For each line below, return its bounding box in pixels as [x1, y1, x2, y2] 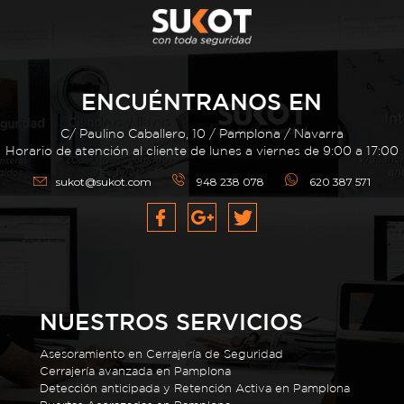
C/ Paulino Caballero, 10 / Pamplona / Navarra [60, 126, 344, 142]
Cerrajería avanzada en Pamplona [40, 364, 232, 379]
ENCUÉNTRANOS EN [81, 88, 323, 115]
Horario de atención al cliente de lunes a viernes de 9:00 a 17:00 [5, 143, 399, 159]
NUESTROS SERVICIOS [40, 308, 304, 335]
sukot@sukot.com [55, 175, 151, 189]
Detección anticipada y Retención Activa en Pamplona [40, 381, 351, 396]
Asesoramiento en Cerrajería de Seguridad [40, 347, 284, 362]
